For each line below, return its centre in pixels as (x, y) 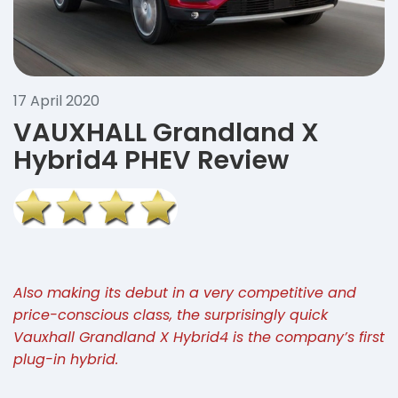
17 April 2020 (56, 100)
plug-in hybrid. (66, 359)
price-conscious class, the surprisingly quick (171, 314)
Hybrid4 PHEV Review (151, 159)
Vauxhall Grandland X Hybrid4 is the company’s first (199, 337)
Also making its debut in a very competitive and (185, 292)
